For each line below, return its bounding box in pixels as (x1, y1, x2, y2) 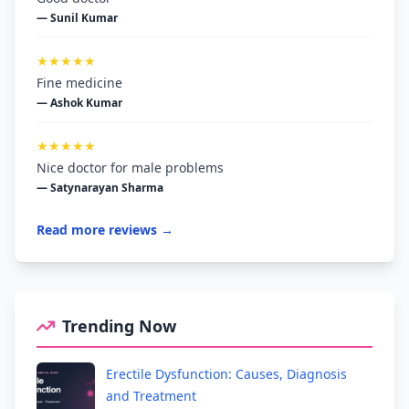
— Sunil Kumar (37, 10, 118, 26)
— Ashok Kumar (37, 95, 122, 111)
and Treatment (106, 387, 196, 405)
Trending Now (62, 315, 177, 338)
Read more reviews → (37, 221, 173, 239)
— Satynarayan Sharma (37, 180, 163, 196)
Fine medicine (37, 74, 122, 92)
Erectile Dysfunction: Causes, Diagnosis (106, 365, 347, 383)
